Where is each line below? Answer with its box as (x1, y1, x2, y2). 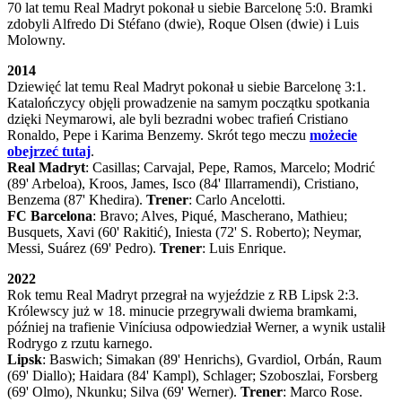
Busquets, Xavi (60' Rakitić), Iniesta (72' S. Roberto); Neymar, (7, 223, 362, 240)
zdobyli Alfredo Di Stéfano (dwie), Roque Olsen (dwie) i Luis (7, 15, 359, 31)
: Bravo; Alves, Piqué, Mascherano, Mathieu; (92, 207, 347, 223)
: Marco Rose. (283, 383, 363, 399)
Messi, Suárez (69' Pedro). (7, 240, 160, 256)
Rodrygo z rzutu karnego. (7, 335, 153, 351)
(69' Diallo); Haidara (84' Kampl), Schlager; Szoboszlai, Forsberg (7, 367, 378, 383)
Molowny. (7, 31, 66, 48)
